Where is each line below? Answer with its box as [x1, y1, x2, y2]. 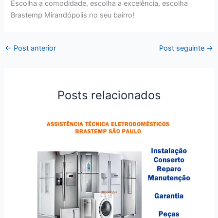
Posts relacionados [57, 88, 161, 102]
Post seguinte [159, 43, 207, 53]
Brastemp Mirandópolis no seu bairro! [11, 11, 135, 20]
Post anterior [11, 43, 56, 53]
